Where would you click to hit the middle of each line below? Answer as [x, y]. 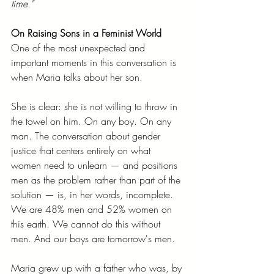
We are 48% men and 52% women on [93, 209]
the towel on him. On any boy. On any [93, 121]
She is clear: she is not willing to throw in [96, 106]
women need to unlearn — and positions [96, 165]
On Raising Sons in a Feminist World [86, 33]
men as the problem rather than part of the [97, 180]
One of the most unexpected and [80, 47]
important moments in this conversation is [95, 62]
